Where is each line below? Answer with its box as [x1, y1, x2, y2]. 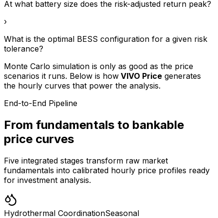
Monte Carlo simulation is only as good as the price [4, 61, 193, 72]
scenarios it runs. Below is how [4, 71, 119, 81]
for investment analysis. [4, 175, 91, 185]
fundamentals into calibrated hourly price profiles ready [4, 165, 210, 176]
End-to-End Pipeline [4, 98, 77, 109]
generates [162, 71, 201, 81]
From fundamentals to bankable [4, 118, 184, 132]
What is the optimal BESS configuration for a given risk [4, 34, 207, 44]
